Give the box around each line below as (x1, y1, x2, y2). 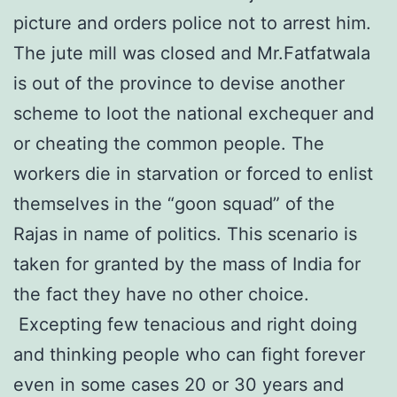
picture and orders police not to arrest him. (13, 12, 377, 34)
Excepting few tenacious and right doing (13, 313, 357, 335)
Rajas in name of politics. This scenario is (13, 222, 357, 245)
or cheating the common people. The (13, 132, 324, 154)
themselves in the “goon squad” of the (13, 192, 335, 214)
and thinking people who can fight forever (13, 343, 365, 365)
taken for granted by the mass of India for (13, 253, 361, 275)
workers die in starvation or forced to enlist (13, 162, 373, 184)
